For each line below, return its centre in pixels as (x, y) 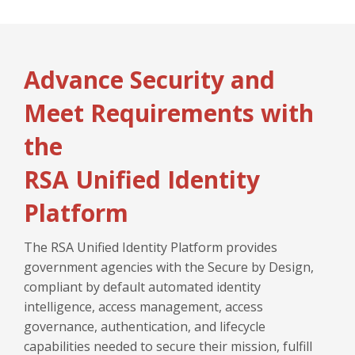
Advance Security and (149, 80)
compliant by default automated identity (142, 287)
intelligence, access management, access (143, 307)
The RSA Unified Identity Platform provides (151, 248)
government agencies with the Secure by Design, (169, 267)
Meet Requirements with (169, 113)
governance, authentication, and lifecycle (145, 327)
